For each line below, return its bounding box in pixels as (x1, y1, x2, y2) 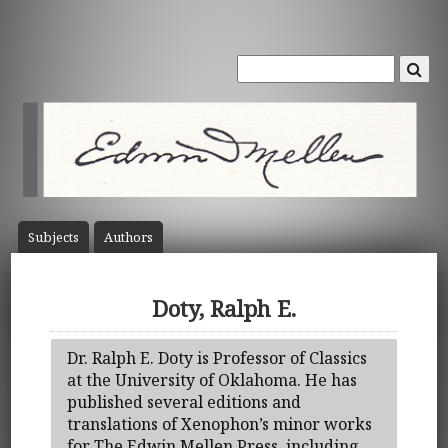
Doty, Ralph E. (152, 293, 296, 325)
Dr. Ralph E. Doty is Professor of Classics (67, 346, 368, 369)
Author (103, 228, 147, 247)
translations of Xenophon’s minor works (67, 412, 373, 435)
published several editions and (67, 390, 302, 413)
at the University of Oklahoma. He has (67, 368, 358, 391)
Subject (27, 228, 73, 247)
